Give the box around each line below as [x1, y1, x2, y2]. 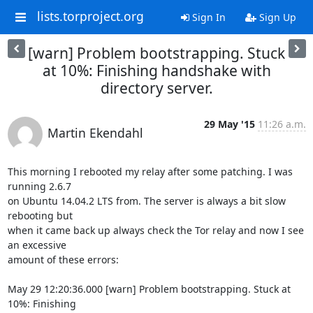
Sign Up [256, 10, 296, 24]
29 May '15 [203, 117, 255, 131]
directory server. [100, 78, 213, 98]
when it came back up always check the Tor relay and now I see [7, 224, 304, 237]
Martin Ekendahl [47, 124, 143, 141]
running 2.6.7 [7, 180, 71, 193]
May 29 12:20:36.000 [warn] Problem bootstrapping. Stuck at [7, 282, 291, 296]
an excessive [7, 238, 66, 252]
